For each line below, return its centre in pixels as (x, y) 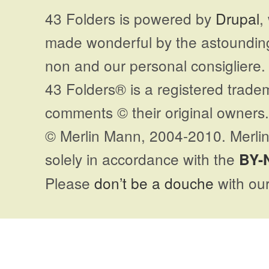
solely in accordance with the (142, 159)
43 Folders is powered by (130, 18)
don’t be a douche (154, 183)
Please (70, 183)
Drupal (237, 18)
